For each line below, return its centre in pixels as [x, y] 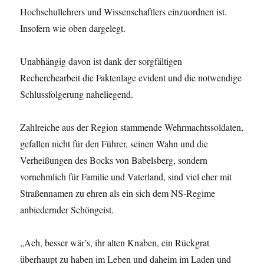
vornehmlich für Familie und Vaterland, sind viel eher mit [126, 177]
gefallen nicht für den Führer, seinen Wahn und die [114, 144]
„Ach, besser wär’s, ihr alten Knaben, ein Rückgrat [115, 243]
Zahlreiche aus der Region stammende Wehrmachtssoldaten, [132, 127]
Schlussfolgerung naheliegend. [77, 94]
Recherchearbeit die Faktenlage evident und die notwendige [131, 78]
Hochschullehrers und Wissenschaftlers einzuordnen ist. [124, 12]
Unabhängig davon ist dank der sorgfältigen [101, 61]
